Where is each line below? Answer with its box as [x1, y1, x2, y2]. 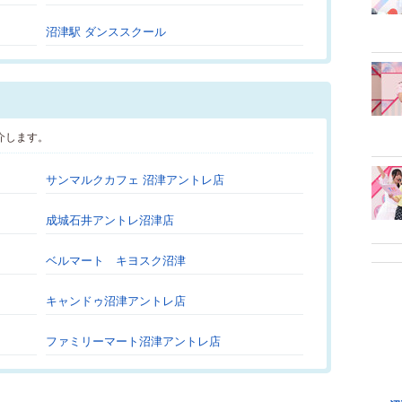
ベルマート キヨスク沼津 [46, 254, 186, 267]
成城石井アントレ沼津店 [46, 214, 174, 227]
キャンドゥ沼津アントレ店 [46, 294, 186, 308]
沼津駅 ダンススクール [46, 25, 166, 39]
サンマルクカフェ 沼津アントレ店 [46, 173, 224, 187]
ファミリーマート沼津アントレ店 [46, 335, 221, 348]
